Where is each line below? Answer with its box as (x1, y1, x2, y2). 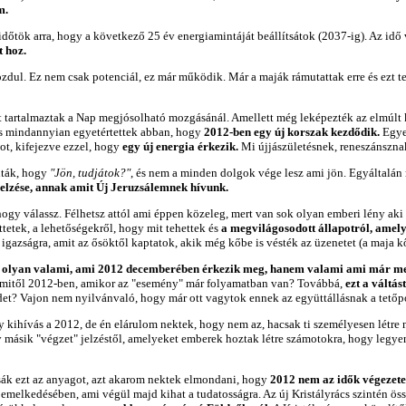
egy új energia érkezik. (122, 140, 241, 153)
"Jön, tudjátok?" (50, 166, 130, 179)
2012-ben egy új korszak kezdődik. (204, 125, 380, 139)
